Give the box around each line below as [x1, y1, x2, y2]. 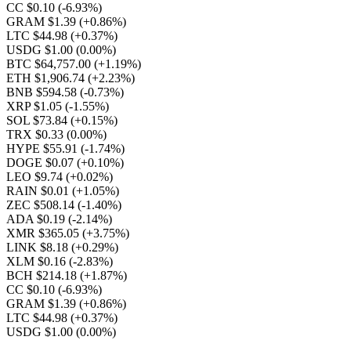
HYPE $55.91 [6, 142, 81, 155]
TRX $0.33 [6, 128, 67, 141]
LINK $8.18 [6, 241, 71, 254]
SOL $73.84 [6, 114, 71, 127]
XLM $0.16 [6, 255, 69, 268]
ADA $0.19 [6, 212, 68, 226]
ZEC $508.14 [6, 198, 78, 212]
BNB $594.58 [6, 85, 80, 99]
